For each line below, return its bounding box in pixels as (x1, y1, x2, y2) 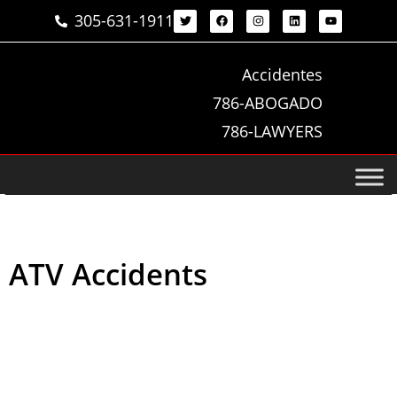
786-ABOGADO (212, 92, 323, 113)
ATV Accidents (9, 253, 207, 294)
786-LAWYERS (221, 121, 323, 142)
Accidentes (241, 64, 323, 85)
